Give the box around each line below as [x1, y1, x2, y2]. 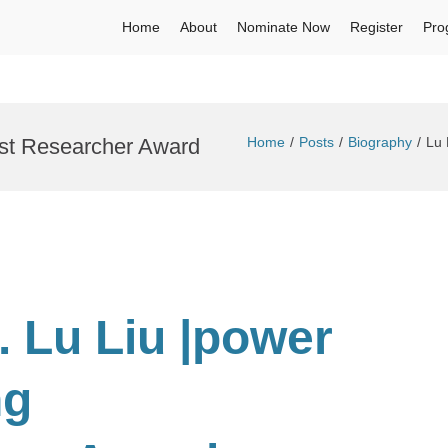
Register [350, 19, 403, 35]
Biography [348, 134, 412, 150]
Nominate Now [237, 19, 330, 35]
